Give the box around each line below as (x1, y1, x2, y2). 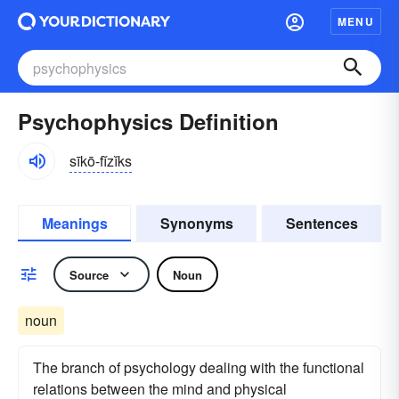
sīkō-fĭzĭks (69, 150, 132, 171)
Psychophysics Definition (18, 106, 279, 136)
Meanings (41, 213, 108, 233)
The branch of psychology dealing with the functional (33, 357, 364, 378)
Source (69, 265, 109, 283)
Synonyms (159, 213, 233, 233)
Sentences (285, 213, 358, 233)
